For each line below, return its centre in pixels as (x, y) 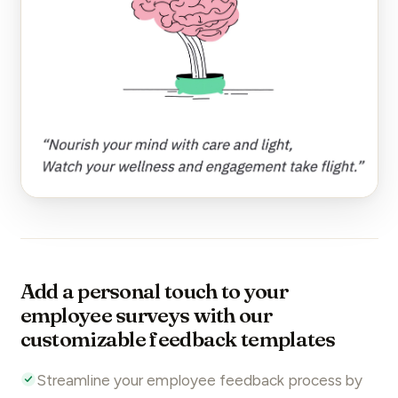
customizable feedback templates (178, 339)
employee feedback (215, 381)
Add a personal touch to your (154, 291)
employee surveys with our (146, 315)
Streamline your (91, 381)
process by (323, 381)
